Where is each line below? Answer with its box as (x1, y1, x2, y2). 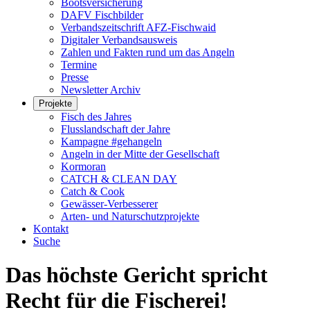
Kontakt (33, 223, 69, 235)
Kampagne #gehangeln (61, 136, 162, 147)
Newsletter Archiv (61, 84, 140, 95)
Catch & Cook (61, 185, 125, 197)
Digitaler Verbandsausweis (61, 34, 177, 46)
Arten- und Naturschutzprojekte (61, 210, 199, 222)
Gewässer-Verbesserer (61, 198, 158, 210)
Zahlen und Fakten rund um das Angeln (61, 46, 235, 58)
